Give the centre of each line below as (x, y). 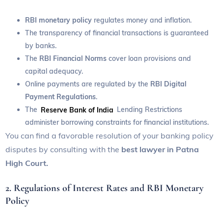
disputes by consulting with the (64, 150)
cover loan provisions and (150, 59)
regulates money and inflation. (143, 20)
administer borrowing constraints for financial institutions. (117, 123)
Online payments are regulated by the (88, 84)
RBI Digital (169, 84)
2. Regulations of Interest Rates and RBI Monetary (105, 188)
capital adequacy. (54, 71)
